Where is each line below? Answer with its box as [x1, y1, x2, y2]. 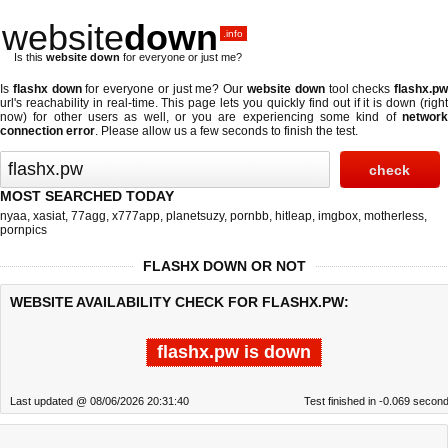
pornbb [230, 209, 269, 223]
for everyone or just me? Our [81, 82, 247, 96]
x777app [112, 209, 160, 223]
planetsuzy [166, 209, 224, 223]
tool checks [324, 82, 395, 96]
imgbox [318, 209, 358, 223]
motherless [364, 209, 424, 223]
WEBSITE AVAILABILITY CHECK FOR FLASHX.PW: [10, 294, 349, 310]
